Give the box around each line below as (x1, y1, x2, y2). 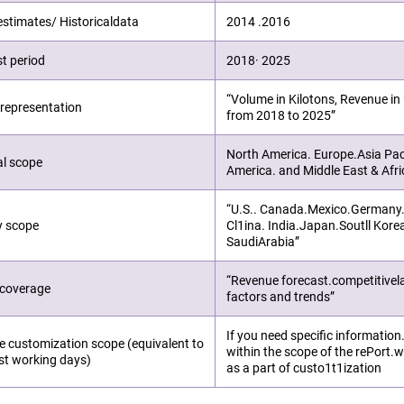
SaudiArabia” (226, 234, 300, 249)
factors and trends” (226, 289, 335, 304)
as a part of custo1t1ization (226, 361, 382, 375)
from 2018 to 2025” (226, 108, 336, 123)
